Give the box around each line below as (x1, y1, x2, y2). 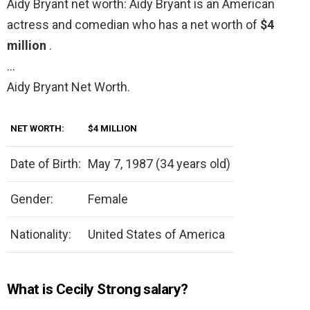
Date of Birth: (10, 156, 81, 172)
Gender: (10, 192, 53, 207)
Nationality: (10, 227, 71, 242)
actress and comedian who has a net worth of (7, 17, 260, 33)
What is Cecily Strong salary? (7, 281, 188, 298)
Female (88, 192, 128, 207)
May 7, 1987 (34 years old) (88, 156, 230, 172)
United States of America (88, 227, 225, 242)
